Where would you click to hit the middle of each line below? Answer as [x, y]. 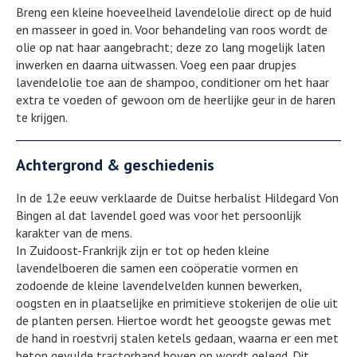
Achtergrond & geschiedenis [115, 165]
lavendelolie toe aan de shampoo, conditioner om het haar [173, 82]
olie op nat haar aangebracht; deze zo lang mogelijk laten [171, 47]
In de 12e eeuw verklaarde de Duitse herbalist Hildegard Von [177, 197]
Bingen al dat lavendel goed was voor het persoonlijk [159, 215]
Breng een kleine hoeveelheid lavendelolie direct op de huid [174, 12]
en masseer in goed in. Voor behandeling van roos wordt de [172, 29]
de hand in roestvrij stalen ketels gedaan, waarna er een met [177, 337]
